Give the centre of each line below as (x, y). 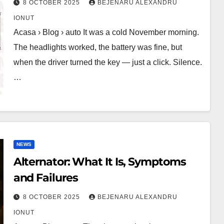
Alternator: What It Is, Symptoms (99, 162)
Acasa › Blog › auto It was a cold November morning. (106, 32)
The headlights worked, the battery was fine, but (97, 47)
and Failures (45, 178)
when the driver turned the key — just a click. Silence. (107, 62)
